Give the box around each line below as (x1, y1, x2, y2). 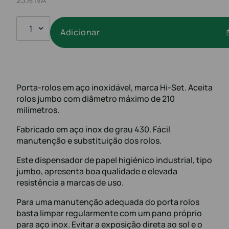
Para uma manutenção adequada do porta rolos (16, 196, 199, 208)
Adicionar (60, 27, 100, 38)
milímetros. (16, 104, 59, 116)
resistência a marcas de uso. (16, 176, 124, 188)
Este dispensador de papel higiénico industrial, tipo (16, 154, 212, 166)
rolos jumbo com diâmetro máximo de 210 (16, 93, 175, 104)
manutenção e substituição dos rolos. (16, 134, 162, 146)
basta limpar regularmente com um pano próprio (16, 207, 202, 219)
